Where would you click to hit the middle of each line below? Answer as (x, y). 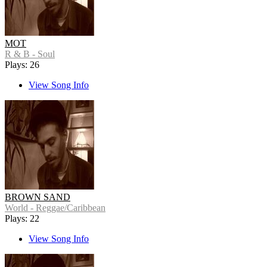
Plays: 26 (22, 65)
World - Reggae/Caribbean (55, 208)
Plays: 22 (22, 219)
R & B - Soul (30, 54)
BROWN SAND (38, 197)
